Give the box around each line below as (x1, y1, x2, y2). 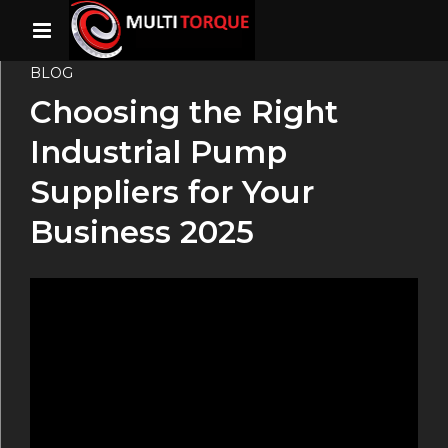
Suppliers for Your (30, 173, 314, 212)
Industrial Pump (30, 133, 287, 172)
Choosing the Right (30, 93, 338, 132)
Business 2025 (30, 213, 254, 252)
